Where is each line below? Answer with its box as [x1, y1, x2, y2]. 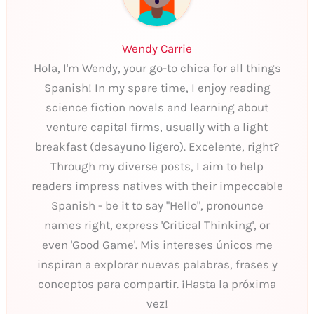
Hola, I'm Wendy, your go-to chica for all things [33, 60, 281, 75]
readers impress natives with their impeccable [31, 178, 283, 193]
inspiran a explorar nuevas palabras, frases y [36, 257, 278, 271]
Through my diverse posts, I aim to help [50, 158, 264, 173]
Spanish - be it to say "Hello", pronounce [50, 198, 264, 212]
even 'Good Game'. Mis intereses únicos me [41, 237, 273, 252]
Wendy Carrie [122, 41, 192, 55]
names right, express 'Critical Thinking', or [44, 217, 270, 232]
